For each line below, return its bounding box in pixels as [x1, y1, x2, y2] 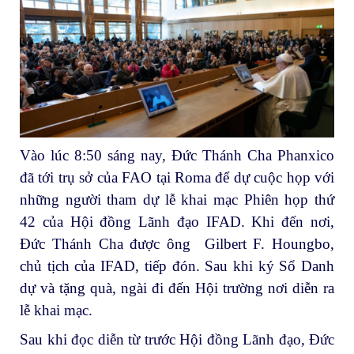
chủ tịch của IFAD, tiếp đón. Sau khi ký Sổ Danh [20, 257, 334, 274]
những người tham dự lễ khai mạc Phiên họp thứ [20, 190, 334, 208]
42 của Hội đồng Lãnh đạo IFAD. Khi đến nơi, [20, 213, 334, 230]
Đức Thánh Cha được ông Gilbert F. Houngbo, [20, 235, 334, 252]
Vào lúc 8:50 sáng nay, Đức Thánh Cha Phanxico [20, 146, 334, 164]
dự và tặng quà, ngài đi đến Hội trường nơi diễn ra [20, 279, 334, 296]
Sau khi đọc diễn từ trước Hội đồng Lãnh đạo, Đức [20, 331, 334, 348]
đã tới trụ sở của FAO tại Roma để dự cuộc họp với [20, 168, 334, 186]
